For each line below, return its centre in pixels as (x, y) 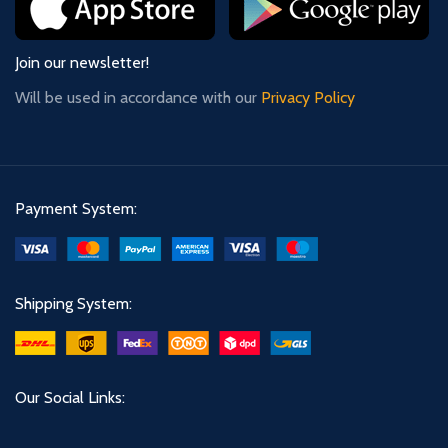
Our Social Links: (70, 398)
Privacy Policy (308, 98)
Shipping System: (73, 303)
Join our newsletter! (82, 63)
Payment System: (76, 209)
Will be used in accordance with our (138, 98)
